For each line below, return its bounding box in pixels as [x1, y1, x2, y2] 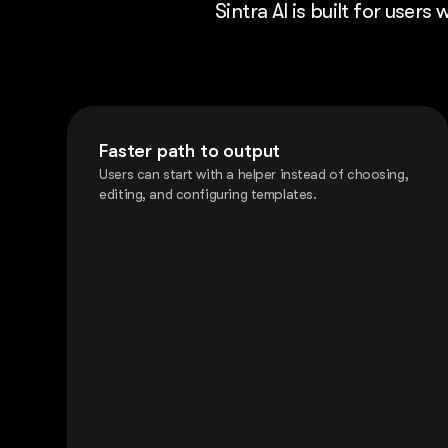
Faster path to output [99, 140, 281, 163]
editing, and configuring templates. [99, 186, 317, 203]
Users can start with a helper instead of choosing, [99, 166, 409, 183]
